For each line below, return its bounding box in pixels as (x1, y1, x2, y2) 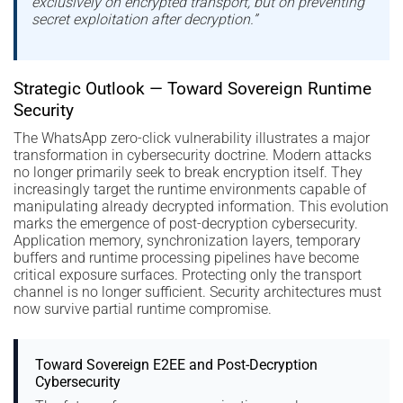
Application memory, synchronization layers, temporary (13, 232, 361, 250)
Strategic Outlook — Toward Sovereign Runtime (13, 77, 372, 99)
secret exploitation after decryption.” (31, 10, 257, 28)
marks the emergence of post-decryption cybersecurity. (13, 215, 358, 233)
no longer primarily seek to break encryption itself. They (13, 164, 363, 182)
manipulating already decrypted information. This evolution (13, 198, 389, 216)
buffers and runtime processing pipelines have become (13, 249, 359, 267)
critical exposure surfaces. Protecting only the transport (13, 266, 362, 284)
